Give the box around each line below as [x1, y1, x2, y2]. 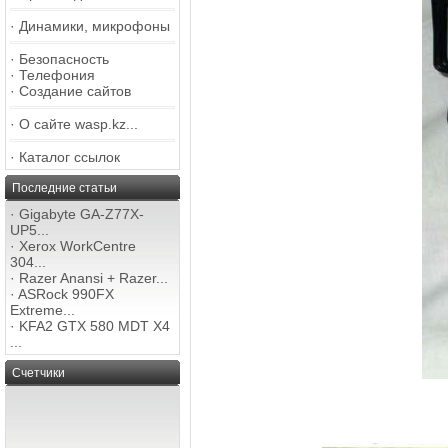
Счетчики [12, 366, 65, 380]
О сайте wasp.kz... [19, 116, 138, 132]
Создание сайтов [19, 83, 131, 99]
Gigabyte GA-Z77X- [19, 206, 144, 222]
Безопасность [19, 51, 109, 67]
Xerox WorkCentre [19, 238, 136, 254]
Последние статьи [12, 181, 117, 195]
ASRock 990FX [18, 286, 114, 302]
